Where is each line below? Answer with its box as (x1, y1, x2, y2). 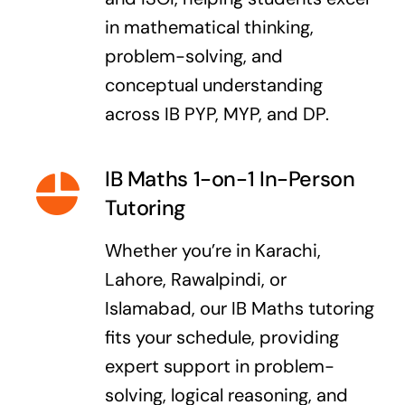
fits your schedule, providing (104, 325, 339, 350)
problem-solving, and (104, 44, 283, 69)
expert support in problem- (104, 354, 334, 379)
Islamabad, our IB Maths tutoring (104, 297, 374, 321)
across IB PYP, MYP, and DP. (104, 102, 329, 127)
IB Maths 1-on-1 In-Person (104, 165, 355, 193)
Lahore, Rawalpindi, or (104, 268, 287, 292)
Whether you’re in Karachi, (104, 239, 321, 263)
